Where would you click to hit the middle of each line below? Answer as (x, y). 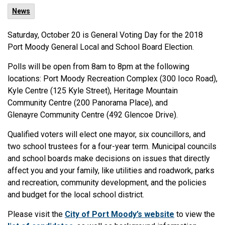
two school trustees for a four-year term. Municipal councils (112, 146)
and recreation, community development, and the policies (107, 183)
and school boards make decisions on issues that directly (109, 158)
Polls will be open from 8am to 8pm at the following (98, 67)
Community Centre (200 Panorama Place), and (88, 103)
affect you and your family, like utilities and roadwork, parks (111, 171)
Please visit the (36, 214)
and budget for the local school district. (77, 195)
